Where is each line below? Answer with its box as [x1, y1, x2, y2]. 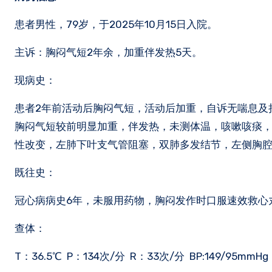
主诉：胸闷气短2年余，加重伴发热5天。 [15, 46, 202, 58]
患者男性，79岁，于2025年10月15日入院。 [15, 18, 217, 30]
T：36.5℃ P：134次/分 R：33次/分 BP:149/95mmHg [15, 250, 268, 262]
